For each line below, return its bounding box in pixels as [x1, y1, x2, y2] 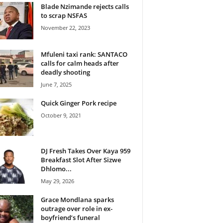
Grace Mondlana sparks [40, 195, 114, 204]
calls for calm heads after [40, 58, 119, 68]
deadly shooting [40, 67, 90, 77]
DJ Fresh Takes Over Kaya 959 [40, 146, 130, 155]
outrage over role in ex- [40, 204, 112, 213]
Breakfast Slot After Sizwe [40, 155, 121, 164]
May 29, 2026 [40, 177, 74, 185]
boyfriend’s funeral [40, 213, 100, 222]
